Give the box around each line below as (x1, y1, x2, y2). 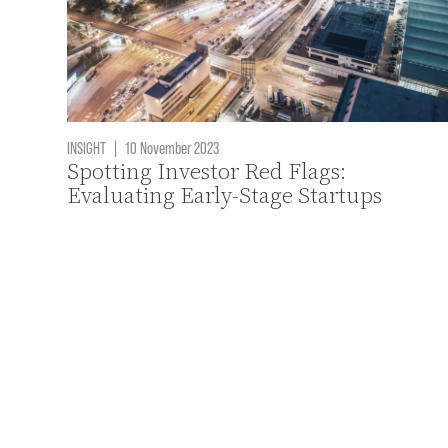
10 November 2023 (122, 136, 220, 157)
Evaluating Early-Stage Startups (67, 179, 383, 211)
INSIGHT (67, 136, 107, 157)
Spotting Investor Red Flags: (67, 155, 347, 187)
